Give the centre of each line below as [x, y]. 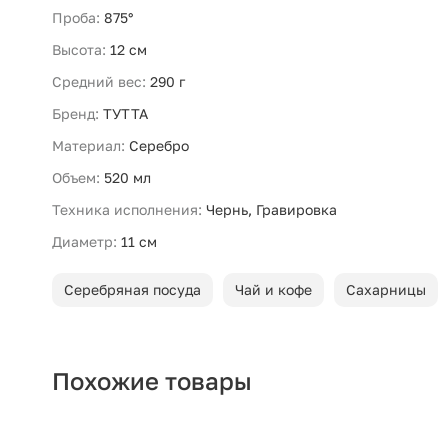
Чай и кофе [273, 290]
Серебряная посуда [132, 290]
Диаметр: [84, 242]
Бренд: [75, 114]
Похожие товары [152, 381]
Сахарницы [386, 290]
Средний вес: [99, 82]
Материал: [88, 146]
